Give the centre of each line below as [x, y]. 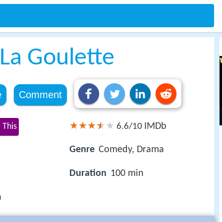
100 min [127, 174]
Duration [88, 174]
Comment [40, 95]
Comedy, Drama [131, 150]
